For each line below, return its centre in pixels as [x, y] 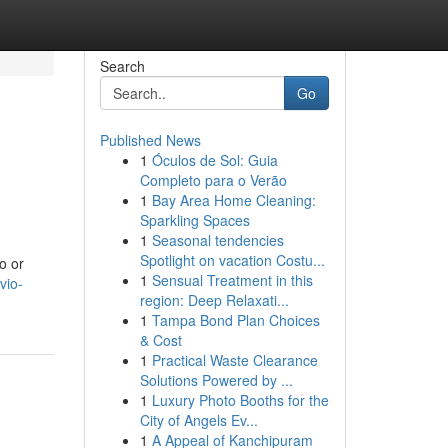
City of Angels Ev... [198, 420]
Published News [150, 140]
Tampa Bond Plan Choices [235, 320]
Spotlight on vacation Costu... [232, 260]
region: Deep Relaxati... [214, 300]
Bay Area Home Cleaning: [233, 200]
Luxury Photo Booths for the [240, 400]
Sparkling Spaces [194, 220]
